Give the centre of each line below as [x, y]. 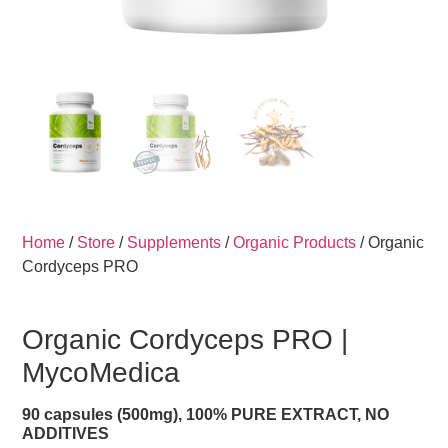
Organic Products [294, 242]
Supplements [174, 242]
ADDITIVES [65, 433]
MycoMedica [101, 372]
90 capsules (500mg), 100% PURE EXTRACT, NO [205, 414]
